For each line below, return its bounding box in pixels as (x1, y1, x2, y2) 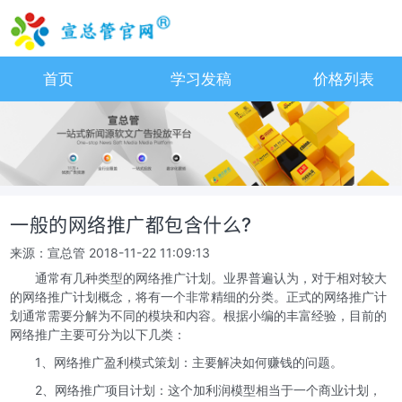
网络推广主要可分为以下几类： (10, 326, 187, 342)
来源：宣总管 (10, 244, 86, 260)
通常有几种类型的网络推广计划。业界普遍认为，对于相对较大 (35, 269, 388, 285)
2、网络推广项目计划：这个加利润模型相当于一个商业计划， (10, 381, 382, 398)
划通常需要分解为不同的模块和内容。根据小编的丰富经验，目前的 (10, 307, 388, 323)
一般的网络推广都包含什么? (10, 213, 252, 236)
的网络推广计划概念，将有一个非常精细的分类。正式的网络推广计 (10, 288, 388, 304)
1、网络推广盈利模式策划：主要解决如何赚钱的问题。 (10, 354, 344, 370)
